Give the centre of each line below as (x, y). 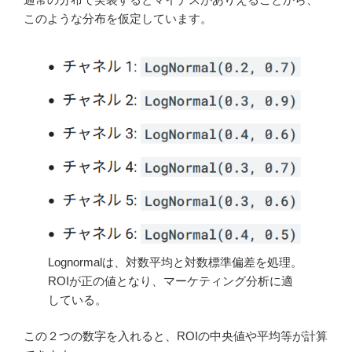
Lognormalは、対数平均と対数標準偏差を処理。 (176, 262)
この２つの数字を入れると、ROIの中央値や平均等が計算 (176, 336)
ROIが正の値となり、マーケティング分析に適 (171, 280)
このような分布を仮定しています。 (118, 19)
